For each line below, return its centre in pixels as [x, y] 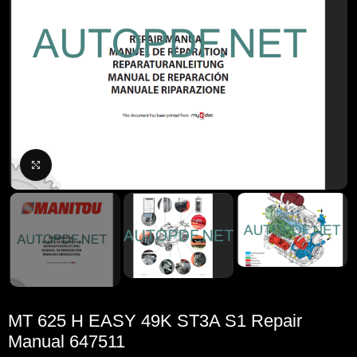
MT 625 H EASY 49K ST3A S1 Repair [155, 320]
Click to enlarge [90, 165]
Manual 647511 [67, 341]
